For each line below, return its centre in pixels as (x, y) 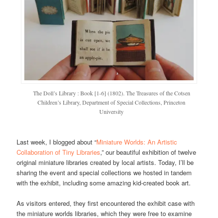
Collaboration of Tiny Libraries (59, 152)
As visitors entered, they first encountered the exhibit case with (106, 203)
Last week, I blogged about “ (57, 142)
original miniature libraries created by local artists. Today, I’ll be (105, 163)
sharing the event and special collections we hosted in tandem (104, 173)
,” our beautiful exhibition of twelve (148, 152)
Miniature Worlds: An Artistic (137, 142)
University (111, 111)
